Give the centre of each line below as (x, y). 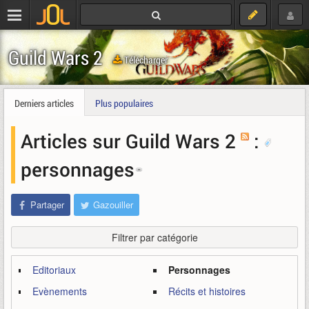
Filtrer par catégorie (154, 237)
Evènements (60, 291)
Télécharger (145, 59)
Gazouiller (113, 205)
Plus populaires (124, 103)
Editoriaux (54, 270)
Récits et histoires (207, 291)
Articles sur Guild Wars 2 (128, 141)
